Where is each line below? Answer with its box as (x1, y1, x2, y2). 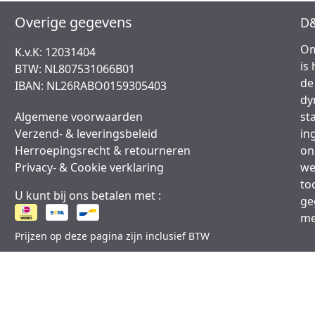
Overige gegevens (15, 13, 133, 32)
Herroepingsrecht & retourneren (15, 143, 191, 158)
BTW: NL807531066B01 (15, 61, 136, 77)
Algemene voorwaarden (15, 109, 143, 124)
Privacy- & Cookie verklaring (15, 160, 165, 175)
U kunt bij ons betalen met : (15, 188, 162, 203)
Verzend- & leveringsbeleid (15, 126, 158, 141)
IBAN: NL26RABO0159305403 (15, 78, 167, 94)
